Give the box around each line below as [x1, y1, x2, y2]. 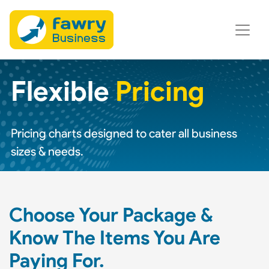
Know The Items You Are [9, 226, 220, 249]
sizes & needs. [11, 144, 83, 159]
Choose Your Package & [9, 203, 213, 226]
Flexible [11, 74, 115, 108]
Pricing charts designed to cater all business [11, 126, 237, 141]
